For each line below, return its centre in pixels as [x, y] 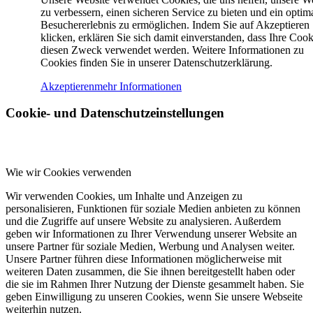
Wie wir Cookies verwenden [68, 172]
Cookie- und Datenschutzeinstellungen [115, 113]
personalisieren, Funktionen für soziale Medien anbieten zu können [153, 209]
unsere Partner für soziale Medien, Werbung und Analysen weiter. [150, 246]
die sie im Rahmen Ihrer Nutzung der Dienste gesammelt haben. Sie [155, 284]
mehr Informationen [138, 86]
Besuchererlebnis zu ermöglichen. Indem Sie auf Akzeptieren [175, 24]
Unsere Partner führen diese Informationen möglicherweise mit [144, 259]
